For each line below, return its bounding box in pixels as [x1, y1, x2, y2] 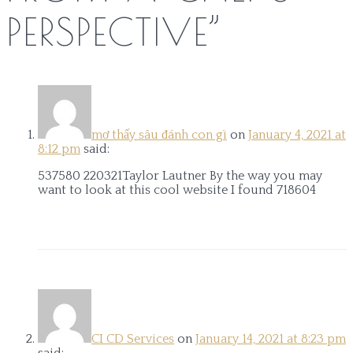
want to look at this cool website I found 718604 [38, 182, 316, 197]
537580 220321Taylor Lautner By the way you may [38, 168, 322, 183]
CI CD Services [91, 331, 174, 346]
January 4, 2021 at [248, 127, 346, 142]
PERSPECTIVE [6, 9, 209, 54]
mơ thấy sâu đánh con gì [91, 127, 227, 142]
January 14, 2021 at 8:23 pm [195, 331, 346, 346]
